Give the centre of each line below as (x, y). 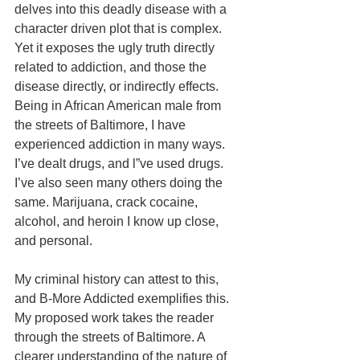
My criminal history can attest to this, (118, 279)
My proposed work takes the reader (116, 317)
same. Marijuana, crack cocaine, (108, 202)
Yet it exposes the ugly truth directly (116, 47)
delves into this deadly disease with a (122, 9)
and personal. (55, 240)
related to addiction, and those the (112, 67)
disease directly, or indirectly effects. (118, 86)
